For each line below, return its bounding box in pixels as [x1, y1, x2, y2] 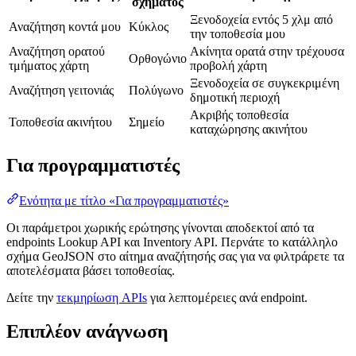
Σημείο [129, 114, 164, 129]
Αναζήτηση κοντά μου [9, 19, 121, 33]
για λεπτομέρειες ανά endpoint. [147, 290, 308, 304]
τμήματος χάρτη [9, 58, 89, 72]
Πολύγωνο [129, 83, 184, 97]
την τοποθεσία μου [190, 26, 285, 41]
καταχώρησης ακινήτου [190, 122, 308, 136]
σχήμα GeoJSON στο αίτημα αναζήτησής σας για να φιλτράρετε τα [6, 249, 344, 263]
